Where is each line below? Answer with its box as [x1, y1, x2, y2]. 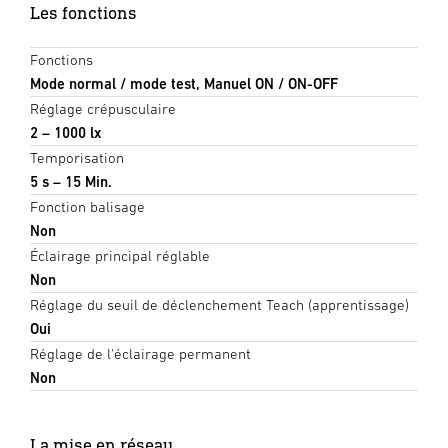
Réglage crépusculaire [30, 100, 176, 118]
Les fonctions [30, 2, 137, 24]
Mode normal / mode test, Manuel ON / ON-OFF [30, 75, 338, 93]
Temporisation [30, 149, 124, 167]
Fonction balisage [30, 198, 145, 216]
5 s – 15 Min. [30, 173, 112, 191]
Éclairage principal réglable [30, 247, 210, 265]
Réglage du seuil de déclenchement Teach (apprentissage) [30, 296, 409, 314]
